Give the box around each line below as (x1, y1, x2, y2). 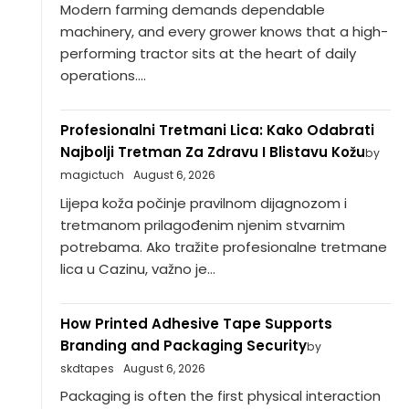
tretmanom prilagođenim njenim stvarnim (59, 215, 345, 235)
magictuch (59, 167, 124, 184)
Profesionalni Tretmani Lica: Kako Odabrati (59, 121, 374, 141)
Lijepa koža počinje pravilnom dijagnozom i (59, 193, 347, 213)
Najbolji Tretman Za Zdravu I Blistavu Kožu (59, 142, 365, 163)
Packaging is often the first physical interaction (59, 386, 381, 406)
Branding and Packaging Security (59, 335, 307, 355)
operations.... (59, 66, 146, 86)
